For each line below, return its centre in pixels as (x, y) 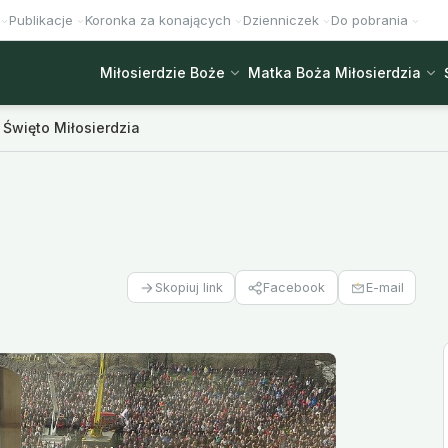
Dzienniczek (281, 20)
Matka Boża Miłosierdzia (334, 72)
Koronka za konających (158, 20)
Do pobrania (369, 20)
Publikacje (41, 20)
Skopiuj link (189, 288)
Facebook (294, 287)
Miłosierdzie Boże (162, 72)
